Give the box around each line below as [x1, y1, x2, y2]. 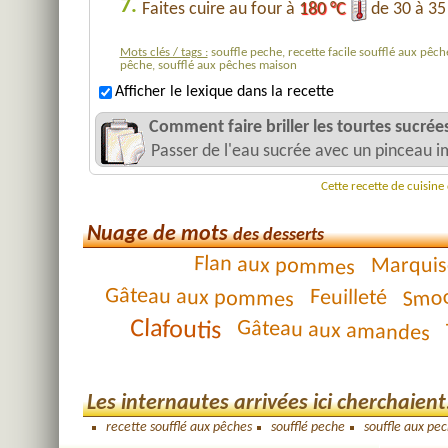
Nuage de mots [86, 224, 233, 245]
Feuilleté [309, 286, 387, 311]
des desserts [232, 226, 324, 245]
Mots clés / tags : [119, 46, 208, 59]
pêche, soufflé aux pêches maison [119, 59, 297, 72]
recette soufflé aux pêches [105, 420, 252, 435]
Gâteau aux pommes [104, 284, 294, 313]
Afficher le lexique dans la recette [114, 84, 334, 101]
